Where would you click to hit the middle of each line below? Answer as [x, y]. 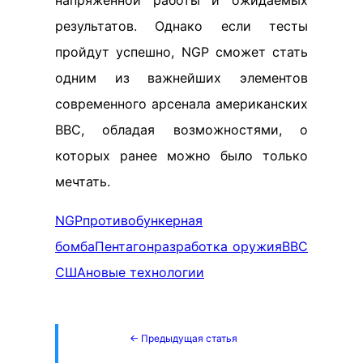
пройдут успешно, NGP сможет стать [181, 51]
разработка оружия [218, 246]
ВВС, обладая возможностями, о [181, 129]
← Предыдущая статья [183, 338]
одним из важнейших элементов [181, 77]
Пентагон [124, 246]
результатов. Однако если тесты [181, 26]
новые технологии [145, 272]
